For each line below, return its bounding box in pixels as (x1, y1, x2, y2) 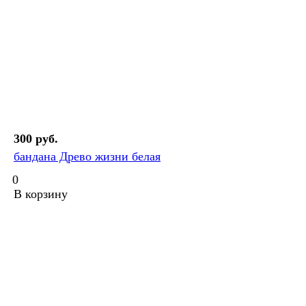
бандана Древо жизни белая (14, 150, 161, 164)
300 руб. (14, 132, 58, 146)
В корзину (14, 187, 68, 201)
